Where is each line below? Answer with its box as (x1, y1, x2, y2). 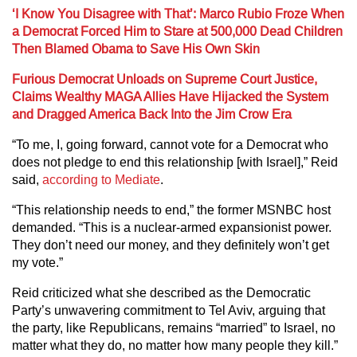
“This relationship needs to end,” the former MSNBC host (12, 203, 331, 217)
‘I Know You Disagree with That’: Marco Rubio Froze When (12, 7, 344, 21)
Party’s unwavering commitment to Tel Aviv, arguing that (12, 304, 325, 317)
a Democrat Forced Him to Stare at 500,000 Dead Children (12, 25, 343, 38)
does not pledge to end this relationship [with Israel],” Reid (12, 155, 338, 169)
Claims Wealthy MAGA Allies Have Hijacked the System (12, 90, 328, 104)
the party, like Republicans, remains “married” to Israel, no (12, 321, 335, 335)
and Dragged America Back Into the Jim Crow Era (12, 108, 292, 121)
